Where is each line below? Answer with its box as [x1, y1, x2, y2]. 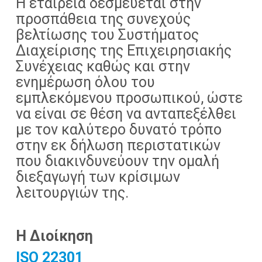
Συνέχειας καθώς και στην [16, 58, 190, 75]
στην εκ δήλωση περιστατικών [16, 137, 220, 154]
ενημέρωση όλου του [16, 74, 155, 91]
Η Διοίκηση [16, 227, 93, 244]
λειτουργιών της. [16, 184, 129, 201]
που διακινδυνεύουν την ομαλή [16, 153, 219, 170]
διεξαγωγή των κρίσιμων [16, 168, 180, 185]
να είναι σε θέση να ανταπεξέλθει [16, 105, 236, 122]
